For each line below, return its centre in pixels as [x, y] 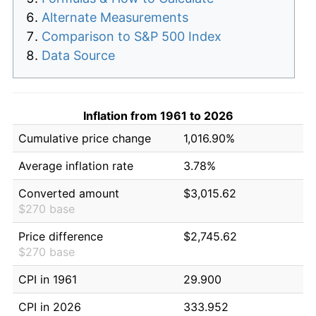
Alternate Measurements [115, 17]
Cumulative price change [85, 138]
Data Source [78, 55]
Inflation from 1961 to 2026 [158, 115]
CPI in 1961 [48, 279]
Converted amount [69, 193]
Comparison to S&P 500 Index [132, 36]
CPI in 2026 [50, 306]
